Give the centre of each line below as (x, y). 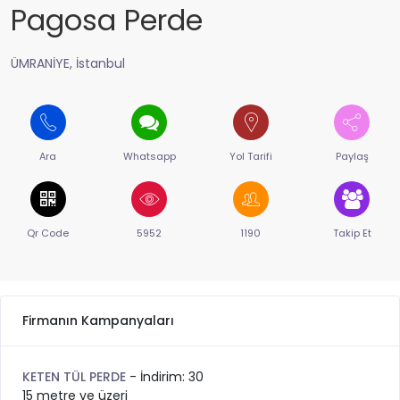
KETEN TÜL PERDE (76, 377)
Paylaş (352, 156)
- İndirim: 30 (167, 377)
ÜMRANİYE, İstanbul (68, 63)
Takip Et (352, 233)
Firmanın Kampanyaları (98, 321)
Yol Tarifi (250, 156)
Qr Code (48, 233)
